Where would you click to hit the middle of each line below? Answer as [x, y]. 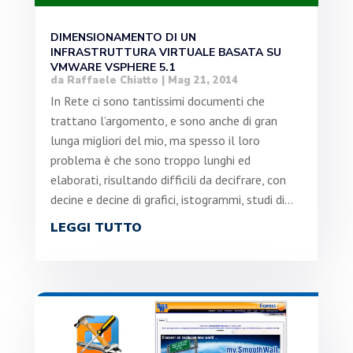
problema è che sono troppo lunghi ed [150, 160]
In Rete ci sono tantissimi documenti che [157, 101]
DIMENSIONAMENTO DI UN [123, 38]
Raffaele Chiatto [112, 81]
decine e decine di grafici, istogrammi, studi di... [171, 200]
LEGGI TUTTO [96, 228]
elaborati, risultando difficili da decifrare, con [168, 180]
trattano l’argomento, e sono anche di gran [163, 121]
